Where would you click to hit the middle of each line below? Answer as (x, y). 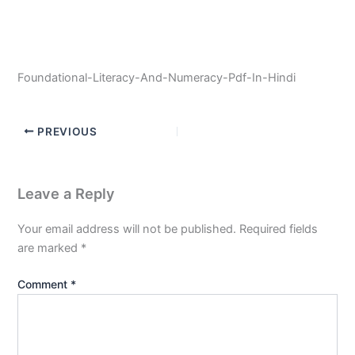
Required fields (279, 229)
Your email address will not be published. (127, 229)
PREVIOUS (66, 131)
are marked (50, 248)
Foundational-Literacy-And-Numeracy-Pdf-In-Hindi (157, 77)
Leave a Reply (67, 193)
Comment (44, 284)
